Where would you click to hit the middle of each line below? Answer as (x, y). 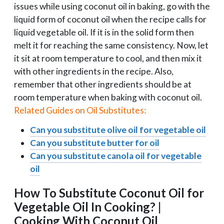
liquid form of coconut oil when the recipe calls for (110, 19)
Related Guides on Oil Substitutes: (80, 110)
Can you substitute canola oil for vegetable (116, 155)
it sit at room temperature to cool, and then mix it (108, 58)
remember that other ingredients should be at (103, 84)
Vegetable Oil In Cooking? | (88, 206)
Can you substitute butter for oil (95, 142)
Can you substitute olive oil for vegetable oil (118, 129)
